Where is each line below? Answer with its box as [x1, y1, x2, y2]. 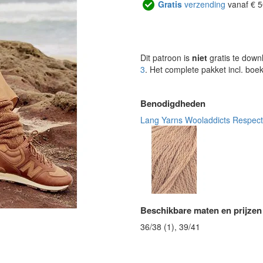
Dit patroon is [140, 52, 192, 63]
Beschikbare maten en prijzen [140, 204, 262, 217]
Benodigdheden [140, 97, 205, 110]
